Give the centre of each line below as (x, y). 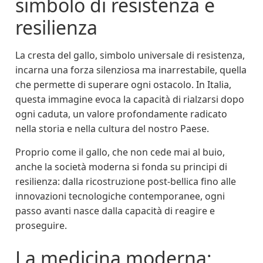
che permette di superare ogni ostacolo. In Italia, (123, 85)
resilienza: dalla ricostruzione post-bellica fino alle (126, 181)
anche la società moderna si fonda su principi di (121, 166)
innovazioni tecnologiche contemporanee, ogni (120, 196)
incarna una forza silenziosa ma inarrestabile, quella (131, 70)
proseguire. (41, 225)
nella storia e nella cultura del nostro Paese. (112, 129)
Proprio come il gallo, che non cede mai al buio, (120, 152)
